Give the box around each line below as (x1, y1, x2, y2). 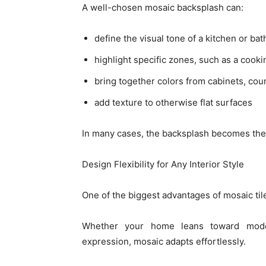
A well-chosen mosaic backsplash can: (82, 1, 243, 13)
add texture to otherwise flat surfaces (94, 96, 252, 108)
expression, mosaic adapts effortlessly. (82, 235, 246, 247)
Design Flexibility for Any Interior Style (82, 158, 244, 170)
